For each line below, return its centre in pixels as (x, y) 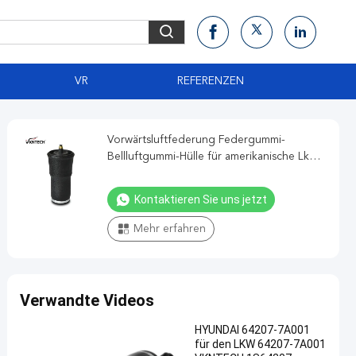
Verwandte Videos (87, 300)
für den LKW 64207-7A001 (260, 344)
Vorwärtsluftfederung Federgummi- (196, 140)
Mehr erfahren (170, 229)
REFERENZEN (211, 81)
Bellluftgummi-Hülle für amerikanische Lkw (212, 157)
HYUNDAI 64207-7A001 (252, 330)
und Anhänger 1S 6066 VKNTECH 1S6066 (213, 173)
